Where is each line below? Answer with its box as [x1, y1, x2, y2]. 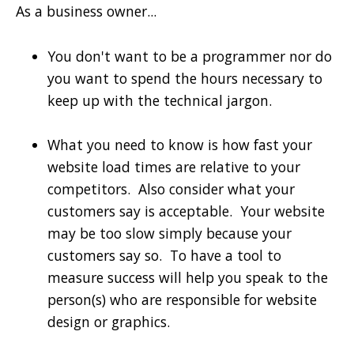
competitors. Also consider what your [47, 179, 295, 198]
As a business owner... [16, 2, 156, 21]
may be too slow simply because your [47, 223, 292, 243]
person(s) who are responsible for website [47, 289, 317, 309]
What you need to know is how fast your [47, 134, 312, 154]
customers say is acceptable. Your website [47, 201, 325, 220]
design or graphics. [47, 311, 170, 331]
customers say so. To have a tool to [47, 245, 281, 265]
